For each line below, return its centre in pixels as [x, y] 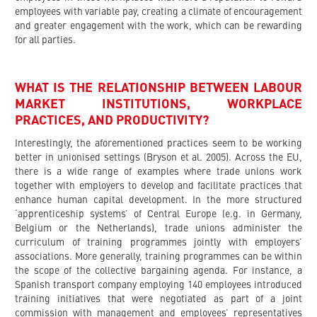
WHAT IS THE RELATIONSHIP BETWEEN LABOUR [158, 88]
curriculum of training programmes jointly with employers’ [158, 242]
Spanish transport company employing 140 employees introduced [158, 285]
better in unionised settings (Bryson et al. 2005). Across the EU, [158, 157]
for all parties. [45, 40]
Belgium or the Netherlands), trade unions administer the [158, 228]
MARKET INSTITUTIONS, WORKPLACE [158, 104]
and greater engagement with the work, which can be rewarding [158, 26]
